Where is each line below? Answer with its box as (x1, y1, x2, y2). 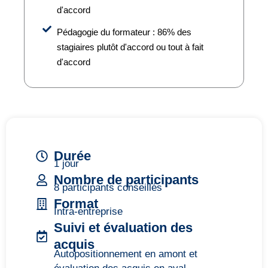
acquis (54, 236, 95, 252)
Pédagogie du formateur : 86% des (56, 26, 191, 37)
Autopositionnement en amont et (54, 248, 197, 260)
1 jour (54, 157, 79, 169)
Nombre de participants (54, 172, 199, 187)
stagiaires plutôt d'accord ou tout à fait (56, 41, 203, 52)
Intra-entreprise (54, 205, 123, 217)
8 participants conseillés (54, 181, 162, 193)
